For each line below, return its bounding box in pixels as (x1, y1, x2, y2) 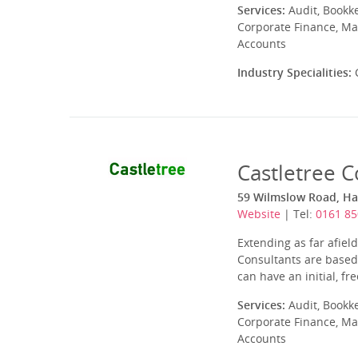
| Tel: (280, 206, 316, 221)
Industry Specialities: (237, 65, 352, 80)
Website (237, 206, 280, 221)
